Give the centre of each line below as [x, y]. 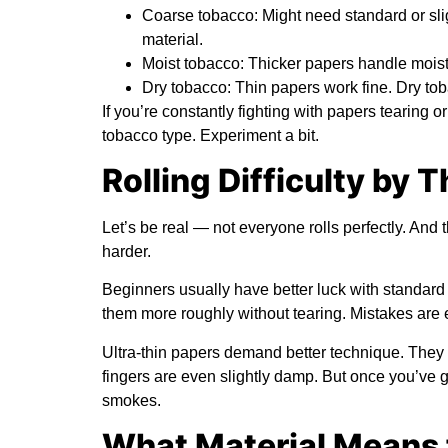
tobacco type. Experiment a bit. [210, 135]
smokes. [131, 400]
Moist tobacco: [193, 63]
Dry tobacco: [186, 87]
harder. [126, 251]
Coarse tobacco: [200, 15]
